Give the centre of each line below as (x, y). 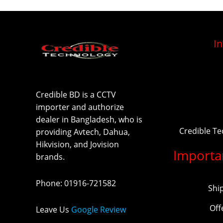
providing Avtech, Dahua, (83, 132)
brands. (50, 157)
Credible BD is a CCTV (76, 95)
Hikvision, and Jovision (77, 145)
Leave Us (54, 210)
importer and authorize (80, 107)
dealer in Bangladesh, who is (89, 120)
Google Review (99, 210)
